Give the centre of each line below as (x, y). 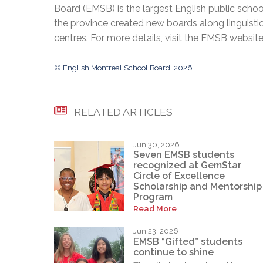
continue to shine (173, 252)
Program (153, 197)
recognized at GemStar (187, 166)
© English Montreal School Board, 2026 (123, 68)
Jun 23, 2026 (156, 231)
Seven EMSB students (184, 155)
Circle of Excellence (179, 176)
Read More (155, 209)
